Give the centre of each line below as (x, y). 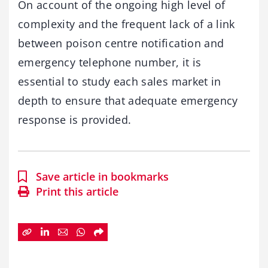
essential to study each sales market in (120, 81)
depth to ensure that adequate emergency (128, 100)
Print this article (77, 191)
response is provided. (75, 119)
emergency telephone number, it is (110, 62)
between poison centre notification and (121, 43)
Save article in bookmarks (102, 176)
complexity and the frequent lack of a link (127, 24)
